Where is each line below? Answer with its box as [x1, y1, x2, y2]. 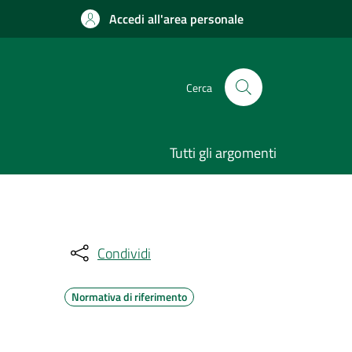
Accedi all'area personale [109, 9, 244, 28]
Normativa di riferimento [71, 288, 187, 305]
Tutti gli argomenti [170, 142, 277, 163]
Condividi [97, 242, 151, 264]
